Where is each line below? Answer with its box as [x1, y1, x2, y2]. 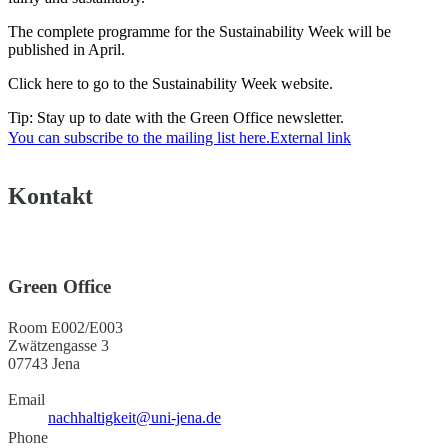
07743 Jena [8, 354, 80, 372]
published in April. [8, 40, 125, 58]
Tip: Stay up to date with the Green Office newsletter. [8, 108, 344, 126]
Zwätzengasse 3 [8, 336, 109, 354]
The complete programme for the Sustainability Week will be [8, 22, 391, 40]
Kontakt [8, 182, 93, 209]
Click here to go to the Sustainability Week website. [8, 74, 333, 92]
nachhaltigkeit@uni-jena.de [48, 408, 221, 426]
